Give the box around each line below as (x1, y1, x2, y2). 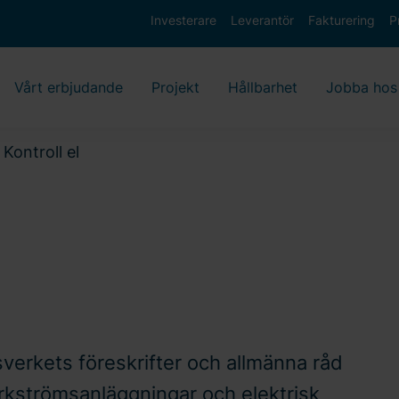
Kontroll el (4, 142, 80, 162)
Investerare (151, 12, 216, 28)
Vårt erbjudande (14, 78, 123, 96)
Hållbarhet (228, 78, 297, 96)
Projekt (151, 78, 199, 96)
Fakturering (308, 12, 375, 28)
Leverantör (231, 12, 294, 28)
